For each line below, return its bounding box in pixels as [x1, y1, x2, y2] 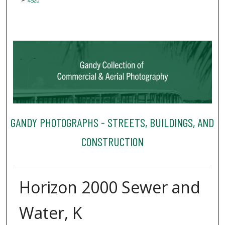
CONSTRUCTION [81, 134, 144, 149]
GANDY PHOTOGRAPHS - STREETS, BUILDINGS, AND [11, 115, 214, 130]
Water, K [19, 202, 82, 224]
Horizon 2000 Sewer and [19, 176, 200, 198]
